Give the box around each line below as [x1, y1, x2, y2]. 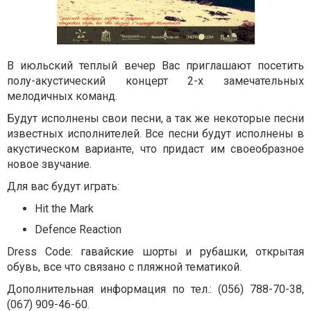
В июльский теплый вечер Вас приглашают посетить [7, 59, 304, 72]
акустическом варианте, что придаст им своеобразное [7, 142, 304, 155]
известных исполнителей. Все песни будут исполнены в [7, 127, 304, 140]
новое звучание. [7, 158, 92, 171]
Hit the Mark [35, 202, 94, 215]
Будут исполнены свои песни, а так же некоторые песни [7, 112, 304, 125]
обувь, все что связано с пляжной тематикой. [7, 260, 242, 274]
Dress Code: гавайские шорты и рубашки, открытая [7, 245, 304, 258]
